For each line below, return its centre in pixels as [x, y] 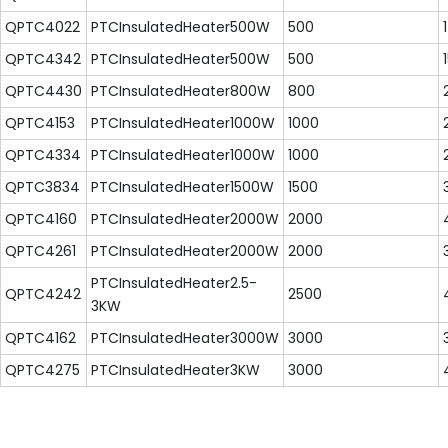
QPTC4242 [43, 294]
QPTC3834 [42, 187]
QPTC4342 [43, 59]
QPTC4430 [43, 91]
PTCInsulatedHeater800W [181, 91]
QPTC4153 [40, 123]
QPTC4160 [41, 219]
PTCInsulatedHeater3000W [185, 338]
